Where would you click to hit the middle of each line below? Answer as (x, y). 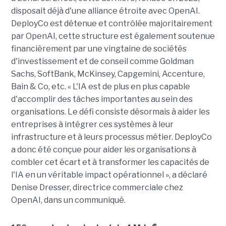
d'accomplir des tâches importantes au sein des (102, 99)
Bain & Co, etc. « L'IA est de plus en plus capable (100, 86)
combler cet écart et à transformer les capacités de (110, 162)
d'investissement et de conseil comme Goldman (102, 61)
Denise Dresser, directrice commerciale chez (97, 187)
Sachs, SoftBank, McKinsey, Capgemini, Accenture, (108, 74)
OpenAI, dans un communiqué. (68, 200)
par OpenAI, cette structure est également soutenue (113, 36)
